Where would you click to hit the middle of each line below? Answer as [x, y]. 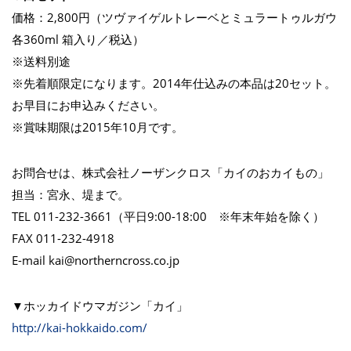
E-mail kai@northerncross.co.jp [96, 260]
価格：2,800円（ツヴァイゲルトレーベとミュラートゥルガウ [174, 17]
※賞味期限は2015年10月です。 [98, 127]
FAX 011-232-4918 [63, 238]
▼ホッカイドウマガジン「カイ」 [100, 306]
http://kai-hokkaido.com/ [80, 327]
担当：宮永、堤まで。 [71, 194]
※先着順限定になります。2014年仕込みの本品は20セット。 [174, 83]
